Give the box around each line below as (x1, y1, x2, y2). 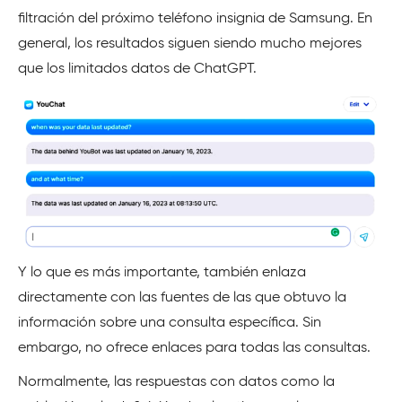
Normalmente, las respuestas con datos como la (18, 374, 335, 389)
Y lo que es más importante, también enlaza (18, 265, 306, 280)
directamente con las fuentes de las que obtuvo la (18, 290, 346, 305)
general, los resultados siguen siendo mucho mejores (18, 36, 362, 51)
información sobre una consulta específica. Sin (18, 315, 321, 330)
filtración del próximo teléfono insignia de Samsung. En (18, 11, 372, 26)
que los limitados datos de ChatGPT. (18, 61, 257, 76)
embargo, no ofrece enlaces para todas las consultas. (18, 340, 371, 355)
